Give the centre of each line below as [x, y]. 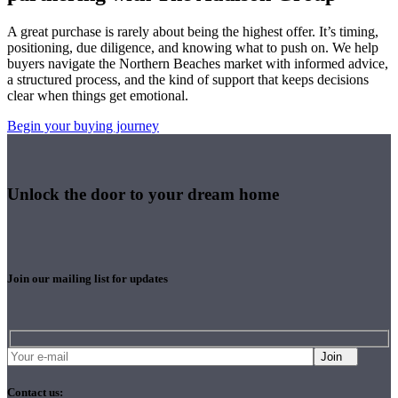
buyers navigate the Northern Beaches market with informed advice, [198, 64]
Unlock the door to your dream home [143, 194]
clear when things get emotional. [98, 96]
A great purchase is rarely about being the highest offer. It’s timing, [193, 32]
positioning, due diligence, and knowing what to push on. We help [193, 48]
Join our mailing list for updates [88, 278]
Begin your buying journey [83, 126]
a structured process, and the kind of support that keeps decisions [188, 80]
